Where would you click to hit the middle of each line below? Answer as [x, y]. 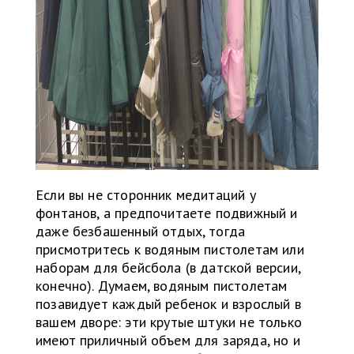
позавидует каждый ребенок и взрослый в [168, 304]
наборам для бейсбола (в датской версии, [168, 268]
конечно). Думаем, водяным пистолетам [162, 286]
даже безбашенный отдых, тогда [141, 232]
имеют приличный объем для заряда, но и [168, 341]
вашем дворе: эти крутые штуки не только [169, 322]
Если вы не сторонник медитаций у [146, 195]
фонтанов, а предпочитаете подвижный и [167, 213]
